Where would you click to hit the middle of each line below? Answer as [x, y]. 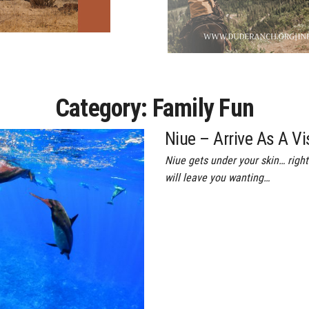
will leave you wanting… [217, 177]
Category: [103, 108]
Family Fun [203, 108]
